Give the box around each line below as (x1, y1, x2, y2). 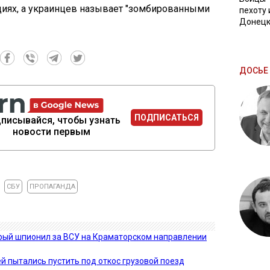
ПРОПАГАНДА (30, 182, 76, 190)
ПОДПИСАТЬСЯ (134, 113, 199, 123)
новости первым (13, 125, 91, 137)
